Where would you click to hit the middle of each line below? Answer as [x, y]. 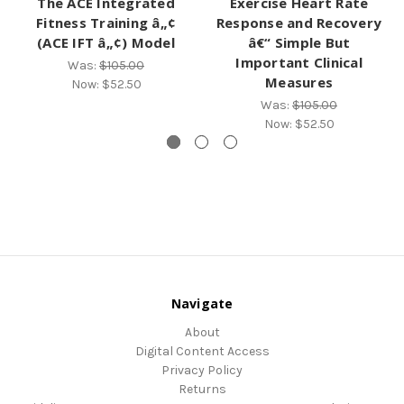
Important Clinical [299, 62]
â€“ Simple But [299, 42]
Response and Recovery [299, 22]
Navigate [202, 303]
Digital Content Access [202, 351]
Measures [299, 82]
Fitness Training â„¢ [106, 22]
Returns [202, 389]
